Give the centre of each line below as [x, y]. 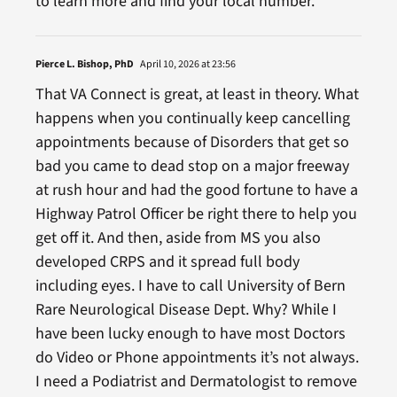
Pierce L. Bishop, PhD [84, 64]
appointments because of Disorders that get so [192, 142]
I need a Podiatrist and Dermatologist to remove [196, 381]
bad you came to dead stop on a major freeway [192, 166]
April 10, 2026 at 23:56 [187, 64]
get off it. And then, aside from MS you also [178, 238]
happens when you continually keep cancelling [192, 118]
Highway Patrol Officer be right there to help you [196, 214]
